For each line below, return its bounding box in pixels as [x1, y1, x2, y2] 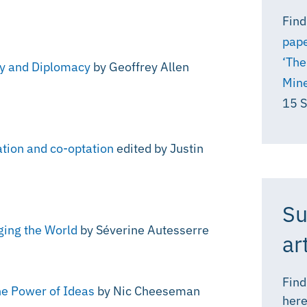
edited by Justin [114, 140, 204, 157]
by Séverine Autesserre [77, 222, 209, 238]
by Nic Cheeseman [95, 282, 200, 299]
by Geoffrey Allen [90, 59, 189, 75]
